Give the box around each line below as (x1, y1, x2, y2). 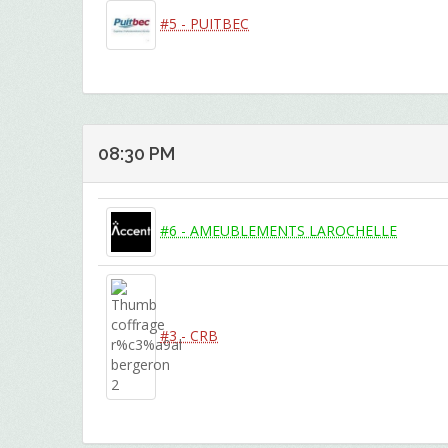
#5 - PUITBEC (160, 13, 250, 33)
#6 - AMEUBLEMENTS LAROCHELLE (160, 220, 398, 240)
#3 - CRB (160, 325, 219, 345)
